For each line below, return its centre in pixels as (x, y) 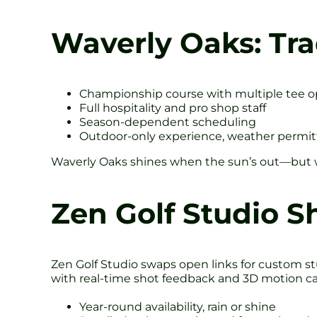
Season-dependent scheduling (168, 122)
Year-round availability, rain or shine (178, 306)
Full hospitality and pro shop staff (173, 108)
